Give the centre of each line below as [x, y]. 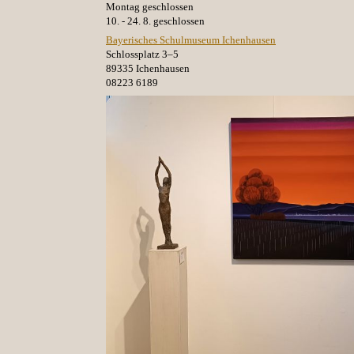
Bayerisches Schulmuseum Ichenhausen [191, 40]
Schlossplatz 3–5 [142, 55]
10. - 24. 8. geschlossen [155, 21]
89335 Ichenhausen [148, 69]
